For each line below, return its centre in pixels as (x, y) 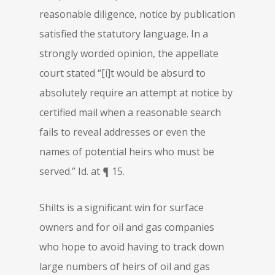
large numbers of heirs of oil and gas (125, 266)
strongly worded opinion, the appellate (129, 53)
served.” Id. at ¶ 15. (82, 171)
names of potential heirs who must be (127, 152)
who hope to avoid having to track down (132, 247)
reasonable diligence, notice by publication (137, 14)
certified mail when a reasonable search (130, 112)
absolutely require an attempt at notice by (136, 93)
